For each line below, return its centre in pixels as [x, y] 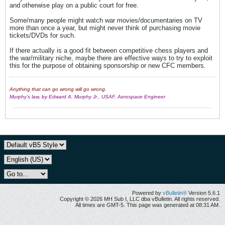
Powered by [147, 193]
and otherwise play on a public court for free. [74, 5]
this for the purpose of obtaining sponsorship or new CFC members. [108, 66]
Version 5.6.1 [203, 193]
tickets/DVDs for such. [43, 35]
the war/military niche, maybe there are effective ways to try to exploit [111, 58]
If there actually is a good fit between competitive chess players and [109, 50]
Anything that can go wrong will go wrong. [58, 89]
